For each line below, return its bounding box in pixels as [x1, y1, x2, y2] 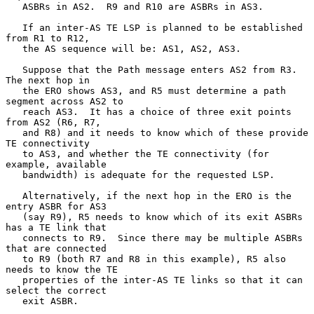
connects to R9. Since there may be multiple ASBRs [6, 232, 22, 243]
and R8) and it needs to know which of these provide [6, 127, 22, 138]
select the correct [6, 285, 107, 296]
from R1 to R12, [6, 32, 90, 43]
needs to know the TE [6, 264, 118, 275]
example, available [6, 158, 107, 170]
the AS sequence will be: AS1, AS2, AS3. [6, 43, 22, 54]
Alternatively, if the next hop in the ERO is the [6, 190, 22, 201]
